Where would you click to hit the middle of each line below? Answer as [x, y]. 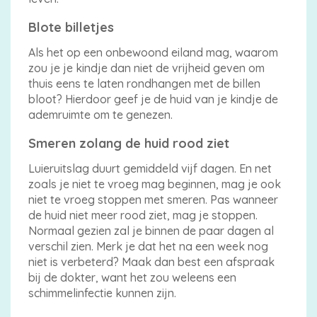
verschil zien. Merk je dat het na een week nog [148, 246]
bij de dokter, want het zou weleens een [132, 277]
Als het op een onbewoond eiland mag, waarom [153, 52]
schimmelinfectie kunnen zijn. [102, 293]
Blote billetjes [71, 27]
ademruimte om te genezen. [100, 114]
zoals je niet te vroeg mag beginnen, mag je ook [155, 184]
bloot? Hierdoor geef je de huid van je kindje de [153, 99]
